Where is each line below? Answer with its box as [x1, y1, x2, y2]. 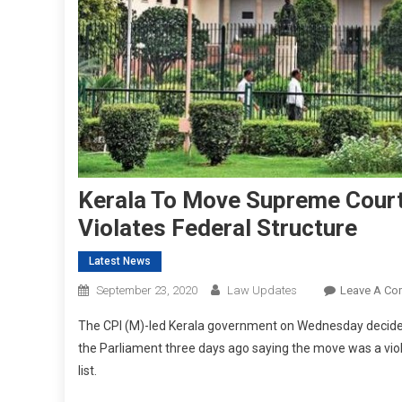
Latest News [89, 255, 151, 267]
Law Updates [227, 284, 297, 297]
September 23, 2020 [96, 284, 197, 297]
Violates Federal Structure [78, 214, 357, 241]
